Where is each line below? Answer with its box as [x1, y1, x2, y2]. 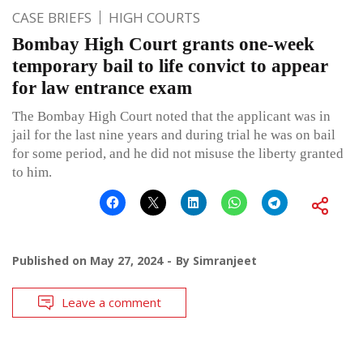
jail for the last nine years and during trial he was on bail [12, 126, 335, 143]
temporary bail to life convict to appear [12, 55, 328, 76]
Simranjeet [193, 252, 257, 268]
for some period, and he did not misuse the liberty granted [12, 145, 344, 161]
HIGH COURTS [109, 7, 200, 27]
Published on [12, 252, 90, 268]
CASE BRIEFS [12, 7, 92, 27]
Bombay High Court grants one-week [12, 33, 314, 54]
